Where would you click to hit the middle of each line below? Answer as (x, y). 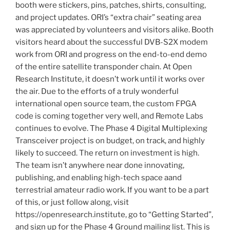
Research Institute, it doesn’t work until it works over (110, 79)
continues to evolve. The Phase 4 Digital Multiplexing (111, 128)
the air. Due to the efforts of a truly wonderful (97, 91)
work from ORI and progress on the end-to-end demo (111, 54)
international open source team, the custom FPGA (106, 103)
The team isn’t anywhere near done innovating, (100, 165)
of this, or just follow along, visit (72, 202)
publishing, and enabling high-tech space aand (99, 177)
